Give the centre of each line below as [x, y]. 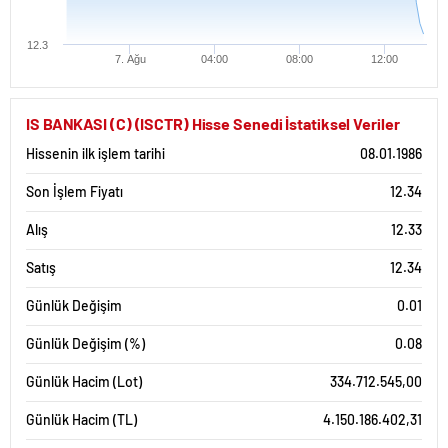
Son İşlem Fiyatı [74, 191]
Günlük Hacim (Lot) [84, 381]
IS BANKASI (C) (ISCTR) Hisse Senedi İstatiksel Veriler [213, 123]
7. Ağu [130, 59]
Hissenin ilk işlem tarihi [95, 153]
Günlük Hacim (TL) [81, 419]
